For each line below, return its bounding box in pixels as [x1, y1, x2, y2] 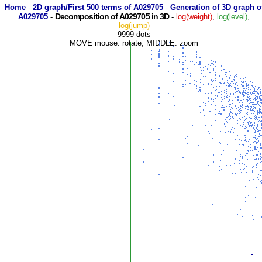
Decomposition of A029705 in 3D [54, 12, 170, 21]
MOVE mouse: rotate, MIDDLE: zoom [70, 39, 198, 47]
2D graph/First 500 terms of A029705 [32, 3, 163, 12]
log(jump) [118, 21, 150, 30]
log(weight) [176, 12, 213, 21]
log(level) [217, 12, 248, 21]
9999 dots [117, 30, 151, 39]
